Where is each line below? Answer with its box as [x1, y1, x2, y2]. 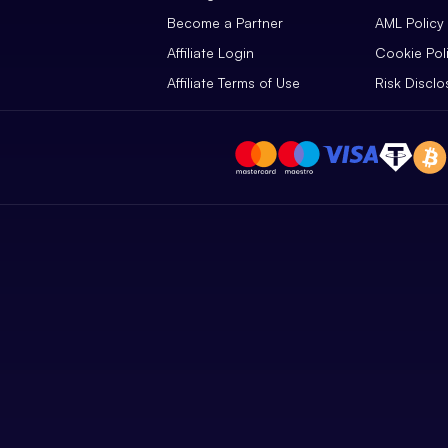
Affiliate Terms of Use [166, 74, 300, 92]
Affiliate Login [166, 44, 254, 62]
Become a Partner [166, 14, 283, 32]
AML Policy [375, 14, 445, 32]
